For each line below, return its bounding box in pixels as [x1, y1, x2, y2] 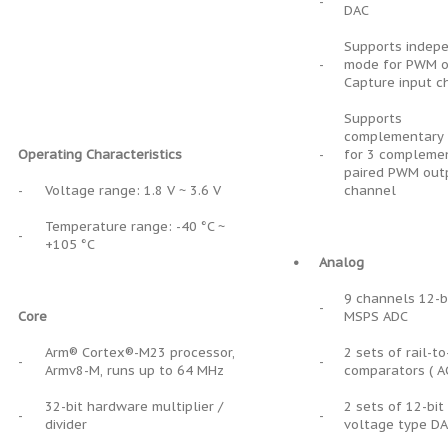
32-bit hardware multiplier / [45, 398, 223, 415]
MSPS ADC [344, 308, 408, 325]
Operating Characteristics [18, 146, 182, 163]
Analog [319, 254, 364, 271]
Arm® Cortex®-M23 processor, [45, 344, 235, 361]
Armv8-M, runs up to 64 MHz [45, 362, 224, 379]
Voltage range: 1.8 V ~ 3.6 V [45, 182, 221, 199]
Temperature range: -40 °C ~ [45, 218, 225, 235]
